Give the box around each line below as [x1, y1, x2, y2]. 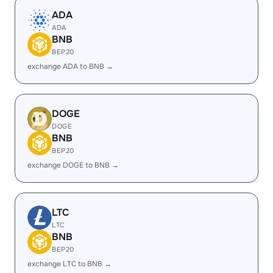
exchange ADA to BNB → [27, 62, 113, 71]
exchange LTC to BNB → [27, 259, 112, 269]
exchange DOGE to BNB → [27, 160, 119, 170]
